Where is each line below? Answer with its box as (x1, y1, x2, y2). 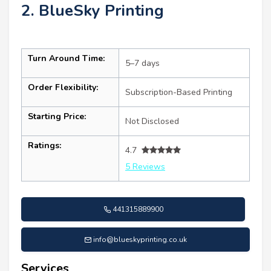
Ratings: (28, 139, 61, 151)
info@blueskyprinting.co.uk (93, 234, 187, 244)
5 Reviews (125, 160, 165, 172)
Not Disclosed (125, 115, 179, 127)
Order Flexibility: (28, 81, 98, 93)
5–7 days (125, 57, 160, 69)
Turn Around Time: (28, 52, 105, 64)
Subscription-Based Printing (125, 86, 232, 98)
